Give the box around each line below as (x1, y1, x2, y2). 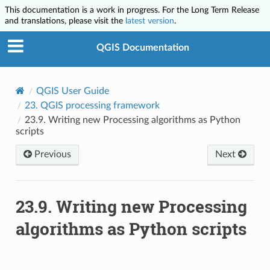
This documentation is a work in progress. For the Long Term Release (5, 5, 259, 14)
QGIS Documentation (96, 43, 189, 53)
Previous (31, 149, 71, 159)
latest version (125, 16, 174, 25)
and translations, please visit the (5, 16, 125, 25)
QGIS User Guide (36, 86, 109, 96)
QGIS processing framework (40, 100, 160, 110)
